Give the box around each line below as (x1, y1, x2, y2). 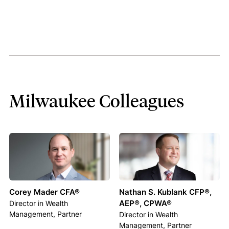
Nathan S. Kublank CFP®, (119, 187, 212, 197)
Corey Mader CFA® (9, 187, 80, 197)
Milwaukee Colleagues (9, 89, 184, 112)
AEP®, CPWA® (119, 198, 172, 209)
